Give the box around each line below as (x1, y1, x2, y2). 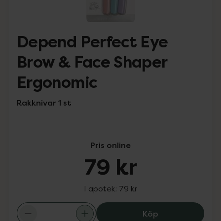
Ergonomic (17, 73, 97, 93)
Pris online (90, 140, 131, 150)
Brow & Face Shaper (17, 52, 167, 73)
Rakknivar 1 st (17, 97, 71, 108)
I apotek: (84, 184, 119, 193)
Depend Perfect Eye (17, 32, 168, 52)
